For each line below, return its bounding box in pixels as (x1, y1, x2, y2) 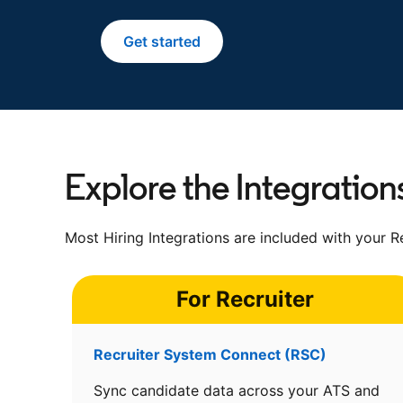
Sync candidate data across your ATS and (94, 381, 380, 399)
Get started (123, 32, 201, 50)
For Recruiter (175, 286, 314, 312)
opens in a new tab (161, 32, 291, 50)
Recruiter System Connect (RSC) (94, 345, 327, 363)
